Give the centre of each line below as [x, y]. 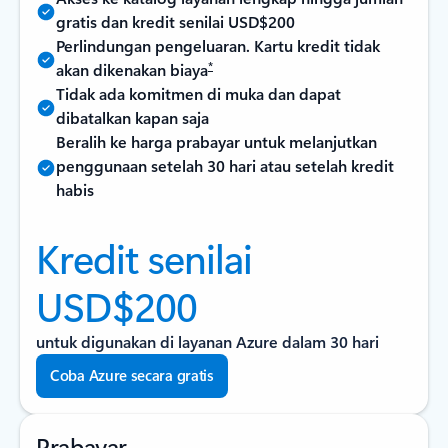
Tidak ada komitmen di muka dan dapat [198, 93]
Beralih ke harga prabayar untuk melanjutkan [216, 141]
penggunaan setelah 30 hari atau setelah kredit [225, 165]
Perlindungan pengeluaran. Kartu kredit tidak [218, 45]
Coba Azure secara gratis [132, 375]
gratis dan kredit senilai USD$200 [175, 21]
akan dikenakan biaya [132, 69]
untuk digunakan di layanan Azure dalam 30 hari [207, 341]
